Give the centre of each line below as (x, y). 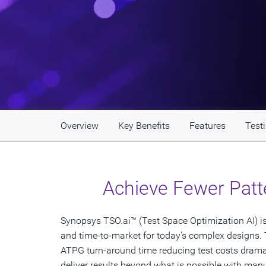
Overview (80, 126)
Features (208, 126)
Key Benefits (144, 126)
